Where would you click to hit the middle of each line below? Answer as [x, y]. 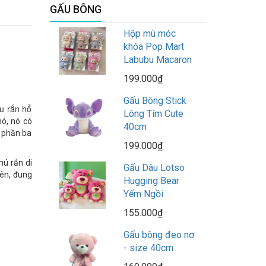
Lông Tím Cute [153, 114]
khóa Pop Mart [153, 47]
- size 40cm [148, 248]
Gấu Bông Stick [155, 101]
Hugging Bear [151, 181]
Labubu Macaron [157, 60]
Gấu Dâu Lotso [154, 168]
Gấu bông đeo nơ [159, 235]
